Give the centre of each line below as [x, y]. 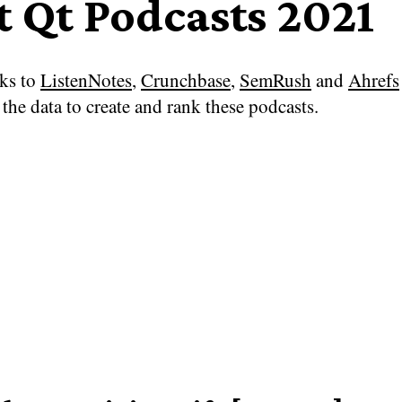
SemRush [275, 79]
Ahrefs [374, 79]
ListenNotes [86, 79]
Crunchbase [186, 79]
